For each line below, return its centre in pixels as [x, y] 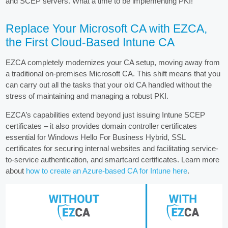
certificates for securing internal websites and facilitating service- [112, 148]
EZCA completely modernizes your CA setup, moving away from [113, 62]
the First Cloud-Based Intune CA [90, 42]
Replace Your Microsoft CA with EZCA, [107, 28]
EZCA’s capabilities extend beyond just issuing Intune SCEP [106, 115]
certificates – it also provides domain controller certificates [102, 126]
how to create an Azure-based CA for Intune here [107, 170]
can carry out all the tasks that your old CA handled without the [109, 84]
